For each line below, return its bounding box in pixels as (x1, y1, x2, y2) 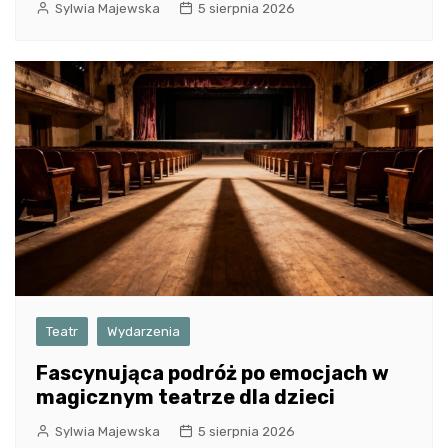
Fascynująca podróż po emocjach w (36, 361, 389, 386)
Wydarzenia (107, 324, 180, 340)
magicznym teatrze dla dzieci (36, 385, 335, 410)
